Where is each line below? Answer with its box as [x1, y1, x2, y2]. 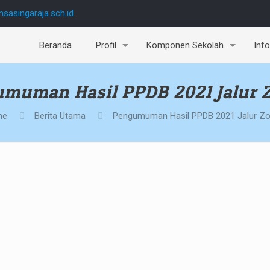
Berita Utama [34, 110, 86, 121]
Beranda [39, 40, 72, 51]
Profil [95, 40, 116, 51]
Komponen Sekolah [146, 40, 224, 51]
